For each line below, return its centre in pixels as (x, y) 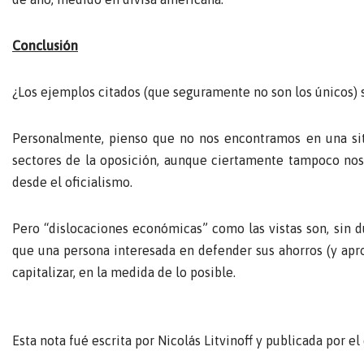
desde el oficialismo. (72, 182)
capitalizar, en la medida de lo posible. (124, 272)
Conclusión (45, 45)
